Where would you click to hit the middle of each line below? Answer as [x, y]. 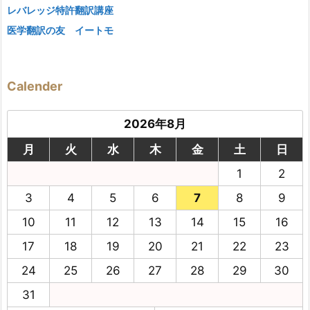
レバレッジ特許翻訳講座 [60, 10]
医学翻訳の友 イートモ [60, 30]
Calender [35, 86]
